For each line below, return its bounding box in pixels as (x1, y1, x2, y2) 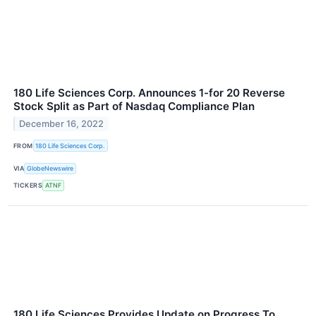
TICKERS (13, 181, 43, 190)
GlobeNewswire (27, 164, 74, 173)
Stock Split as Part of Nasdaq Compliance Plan (13, 99, 255, 114)
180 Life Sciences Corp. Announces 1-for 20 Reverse (13, 86, 285, 100)
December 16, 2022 (19, 119, 104, 130)
